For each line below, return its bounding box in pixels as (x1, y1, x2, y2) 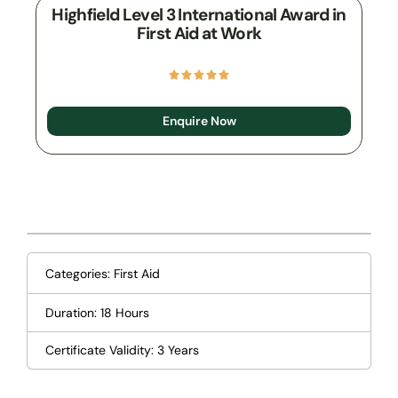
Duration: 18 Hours (45, 304, 149, 321)
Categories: (45, 265, 114, 282)
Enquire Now (162, 113, 236, 130)
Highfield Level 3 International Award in (52, 4, 346, 27)
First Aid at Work (136, 22, 262, 45)
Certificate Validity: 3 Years (45, 341, 199, 358)
